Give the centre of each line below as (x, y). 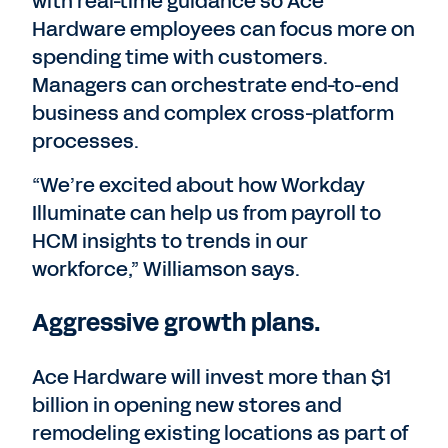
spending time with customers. (180, 57)
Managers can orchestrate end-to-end (215, 85)
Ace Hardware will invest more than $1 (211, 377)
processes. (85, 141)
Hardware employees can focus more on (223, 29)
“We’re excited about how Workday (198, 185)
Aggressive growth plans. (179, 323)
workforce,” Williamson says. (166, 269)
